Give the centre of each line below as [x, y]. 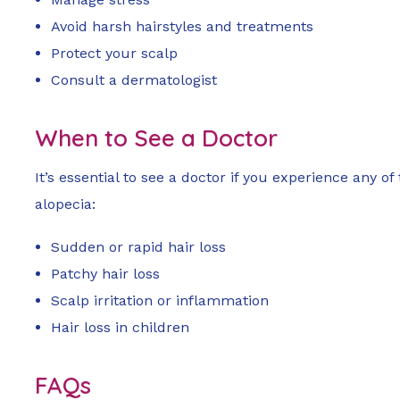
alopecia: [65, 204]
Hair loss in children [121, 328]
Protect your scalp [115, 54]
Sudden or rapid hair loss [139, 247]
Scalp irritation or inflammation [160, 301]
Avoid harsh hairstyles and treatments [183, 27]
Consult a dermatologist [134, 80]
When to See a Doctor [156, 138]
